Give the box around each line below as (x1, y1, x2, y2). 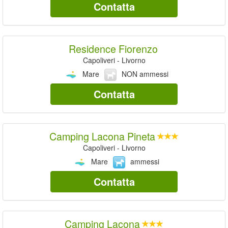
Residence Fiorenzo (68, 41, 158, 56)
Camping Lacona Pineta (49, 128, 155, 144)
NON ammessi (121, 68, 168, 79)
